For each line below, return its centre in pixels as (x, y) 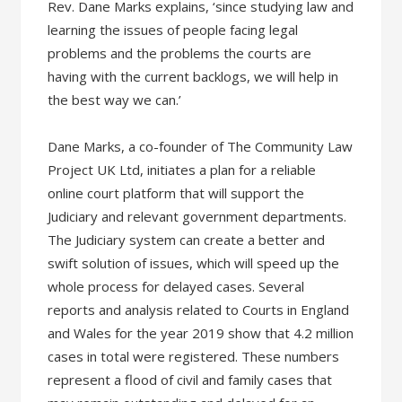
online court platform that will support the (176, 193)
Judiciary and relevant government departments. (197, 216)
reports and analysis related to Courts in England (199, 310)
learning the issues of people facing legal (173, 30)
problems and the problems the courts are (180, 53)
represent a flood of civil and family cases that (190, 380)
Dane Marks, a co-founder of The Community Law (201, 146)
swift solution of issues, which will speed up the (194, 263)
